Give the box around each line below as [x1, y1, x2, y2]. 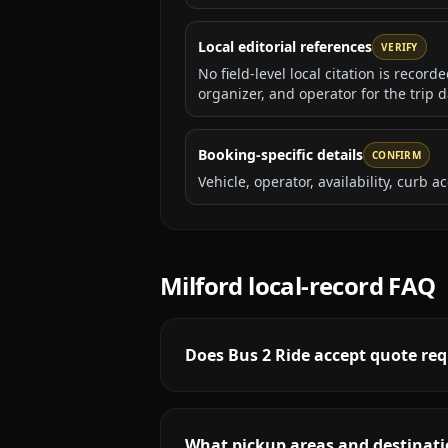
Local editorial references [198, 37, 372, 56]
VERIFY [381, 40, 418, 54]
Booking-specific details [198, 145, 363, 164]
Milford [160, 269, 243, 302]
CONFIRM [372, 148, 421, 162]
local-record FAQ [242, 269, 436, 302]
